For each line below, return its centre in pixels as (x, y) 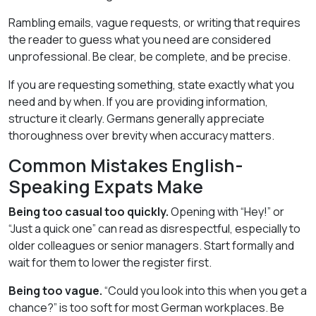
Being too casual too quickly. (89, 212)
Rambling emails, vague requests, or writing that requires (154, 23)
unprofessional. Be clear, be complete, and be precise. (150, 56)
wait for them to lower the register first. (110, 262)
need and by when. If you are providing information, (138, 102)
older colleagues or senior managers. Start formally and (151, 245)
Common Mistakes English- (126, 165)
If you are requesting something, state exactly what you (151, 85)
